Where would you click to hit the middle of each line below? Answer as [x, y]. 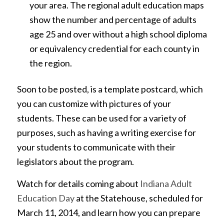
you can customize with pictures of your [94, 103]
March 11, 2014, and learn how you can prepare [108, 213]
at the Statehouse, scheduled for [138, 198]
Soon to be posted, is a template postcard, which [110, 89]
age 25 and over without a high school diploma [118, 34]
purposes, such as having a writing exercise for [106, 132]
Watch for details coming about [78, 184]
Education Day [45, 198]
